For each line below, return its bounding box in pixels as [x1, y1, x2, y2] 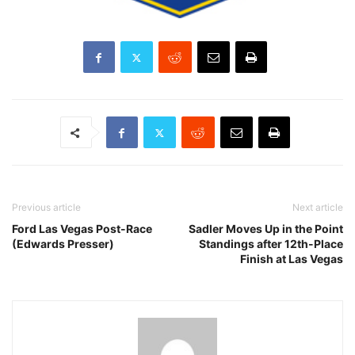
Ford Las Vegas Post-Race [12, 222, 152, 236]
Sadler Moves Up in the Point [189, 222, 343, 236]
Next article [292, 201, 343, 214]
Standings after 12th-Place [199, 237, 343, 251]
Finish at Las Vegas [240, 252, 343, 266]
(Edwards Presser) [12, 237, 114, 251]
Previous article [12, 201, 81, 214]
